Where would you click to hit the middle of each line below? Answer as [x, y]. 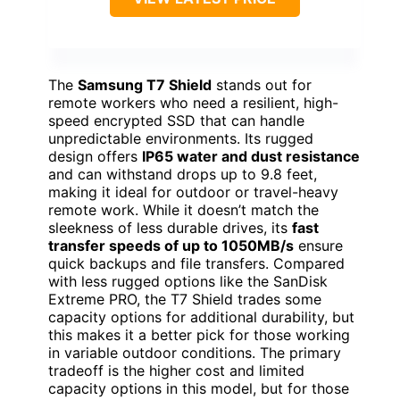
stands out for [262, 84]
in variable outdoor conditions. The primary [195, 352]
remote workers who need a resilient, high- [193, 102]
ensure [318, 245]
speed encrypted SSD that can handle [176, 120]
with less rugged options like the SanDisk [188, 281]
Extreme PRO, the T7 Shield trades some [185, 299]
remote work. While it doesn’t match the [183, 209]
